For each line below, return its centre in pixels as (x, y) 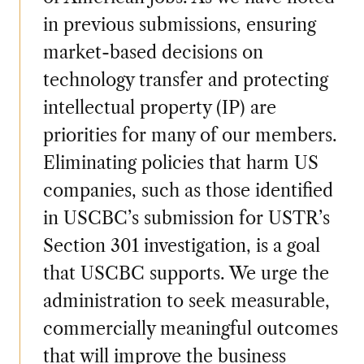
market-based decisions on (153, 52)
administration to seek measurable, (186, 301)
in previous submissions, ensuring (179, 24)
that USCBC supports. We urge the (186, 273)
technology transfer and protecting (185, 80)
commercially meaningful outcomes (190, 328)
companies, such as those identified (188, 190)
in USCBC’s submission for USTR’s (186, 218)
